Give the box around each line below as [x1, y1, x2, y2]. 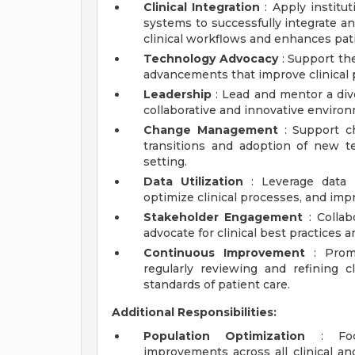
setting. [143, 155, 187, 169]
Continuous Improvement [143, 246, 306, 260]
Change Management [143, 123, 278, 137]
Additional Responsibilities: [112, 305, 277, 319]
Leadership [143, 87, 212, 101]
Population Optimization [143, 329, 306, 343]
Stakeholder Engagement [143, 210, 303, 224]
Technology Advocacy [143, 52, 278, 66]
